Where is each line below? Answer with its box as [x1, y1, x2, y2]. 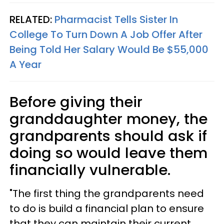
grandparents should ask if [9, 126, 207, 146]
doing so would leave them [9, 143, 207, 163]
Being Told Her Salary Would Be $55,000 [9, 42, 208, 56]
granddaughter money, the [9, 109, 207, 129]
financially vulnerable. [9, 160, 170, 180]
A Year [9, 57, 41, 71]
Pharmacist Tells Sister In [54, 12, 178, 26]
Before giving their [9, 92, 142, 112]
